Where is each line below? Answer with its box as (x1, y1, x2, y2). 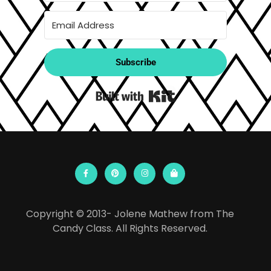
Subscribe (115, 56, 156, 68)
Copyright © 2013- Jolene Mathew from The (26, 207, 234, 221)
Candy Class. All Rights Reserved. (53, 221, 207, 236)
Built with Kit (175, 85, 233, 99)
